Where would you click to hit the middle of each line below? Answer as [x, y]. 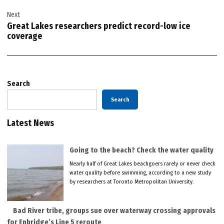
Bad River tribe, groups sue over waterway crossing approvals [114, 211]
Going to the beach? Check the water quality [142, 150]
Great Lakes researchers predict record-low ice [99, 26]
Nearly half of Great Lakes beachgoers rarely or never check [142, 164]
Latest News [31, 123]
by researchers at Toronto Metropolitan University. [132, 182]
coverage [25, 36]
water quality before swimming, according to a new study [140, 173]
